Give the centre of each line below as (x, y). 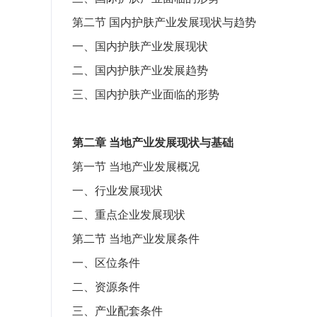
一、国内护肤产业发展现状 (140, 46)
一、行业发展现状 (117, 191)
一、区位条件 (106, 263)
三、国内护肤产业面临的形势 (146, 94)
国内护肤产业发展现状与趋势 (183, 22)
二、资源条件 (106, 287)
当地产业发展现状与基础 (171, 143)
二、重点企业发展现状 (129, 215)
